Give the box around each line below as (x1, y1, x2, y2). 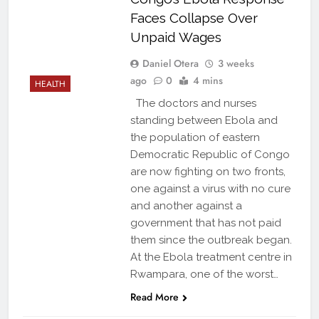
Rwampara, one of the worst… (130, 268, 278, 281)
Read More (130, 290, 179, 305)
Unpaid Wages (130, 29, 221, 46)
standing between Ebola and (130, 114, 278, 127)
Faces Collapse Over (130, 10, 258, 26)
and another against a (130, 199, 242, 213)
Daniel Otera (142, 56, 199, 71)
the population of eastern (130, 131, 260, 145)
